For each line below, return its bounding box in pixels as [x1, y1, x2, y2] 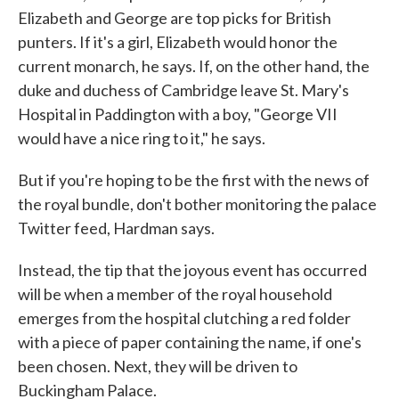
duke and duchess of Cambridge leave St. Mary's [18, 80, 349, 100]
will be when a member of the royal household [18, 284, 332, 304]
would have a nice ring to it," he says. [18, 128, 265, 148]
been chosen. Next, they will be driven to [18, 356, 297, 376]
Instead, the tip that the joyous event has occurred [18, 260, 367, 280]
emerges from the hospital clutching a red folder [18, 308, 351, 328]
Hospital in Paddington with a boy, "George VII [18, 104, 338, 124]
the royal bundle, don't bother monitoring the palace [18, 194, 377, 214]
